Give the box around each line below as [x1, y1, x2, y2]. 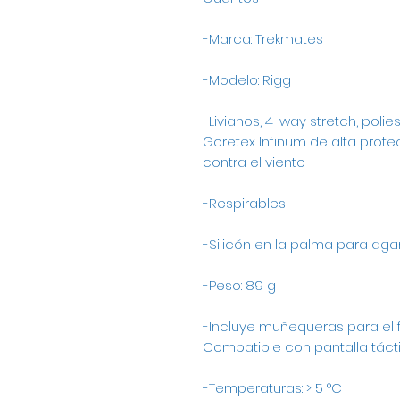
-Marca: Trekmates [203, 29, 323, 49]
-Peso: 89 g [203, 276, 276, 296]
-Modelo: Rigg [203, 71, 291, 90]
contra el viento [203, 153, 305, 172]
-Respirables [203, 194, 286, 213]
